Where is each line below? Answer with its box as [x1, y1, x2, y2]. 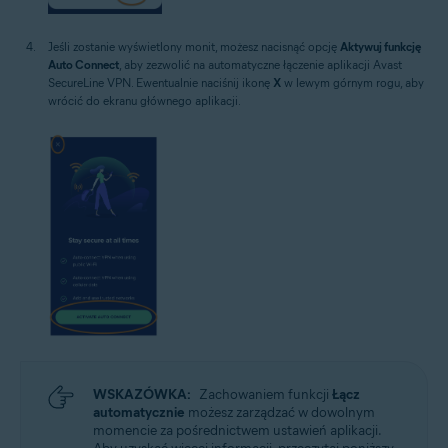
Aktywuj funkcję [340, 39, 421, 55]
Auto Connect [48, 57, 119, 73]
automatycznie [93, 403, 185, 421]
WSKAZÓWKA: [93, 385, 191, 403]
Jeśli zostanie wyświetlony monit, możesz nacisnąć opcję [48, 39, 340, 55]
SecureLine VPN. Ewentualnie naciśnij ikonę [48, 75, 273, 91]
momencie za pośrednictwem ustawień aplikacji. [93, 421, 382, 439]
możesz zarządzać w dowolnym [185, 403, 375, 421]
